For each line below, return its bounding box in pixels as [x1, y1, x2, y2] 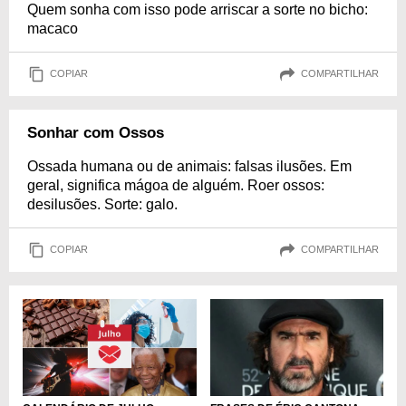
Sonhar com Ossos [27, 123, 164, 141]
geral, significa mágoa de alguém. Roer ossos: [27, 177, 324, 193]
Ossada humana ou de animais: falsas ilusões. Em [27, 158, 352, 174]
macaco [27, 20, 78, 36]
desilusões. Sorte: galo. [27, 196, 178, 212]
